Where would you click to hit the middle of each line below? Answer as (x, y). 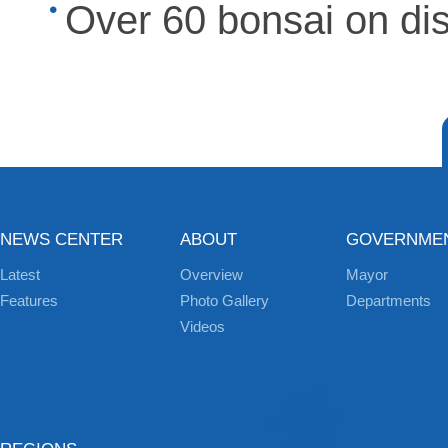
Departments (388, 300)
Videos (202, 326)
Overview (211, 274)
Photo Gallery (224, 300)
